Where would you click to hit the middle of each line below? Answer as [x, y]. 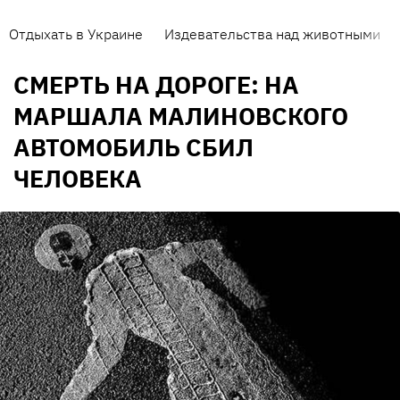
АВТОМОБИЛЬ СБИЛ [133, 147]
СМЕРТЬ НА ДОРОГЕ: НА [156, 85]
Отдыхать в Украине [76, 34]
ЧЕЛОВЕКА [78, 179]
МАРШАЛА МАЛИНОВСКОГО [181, 116]
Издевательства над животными [272, 34]
